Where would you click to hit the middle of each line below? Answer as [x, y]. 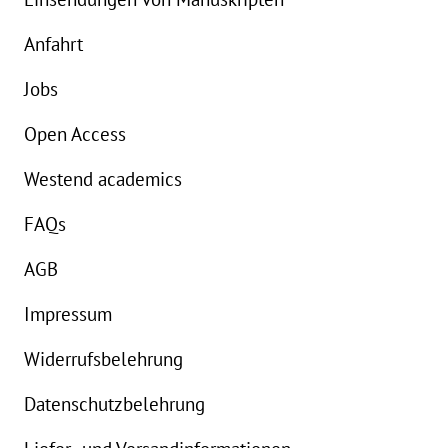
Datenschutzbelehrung [114, 403]
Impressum [68, 313]
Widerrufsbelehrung [103, 358]
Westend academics [103, 178]
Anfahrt [53, 43]
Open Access [75, 133]
